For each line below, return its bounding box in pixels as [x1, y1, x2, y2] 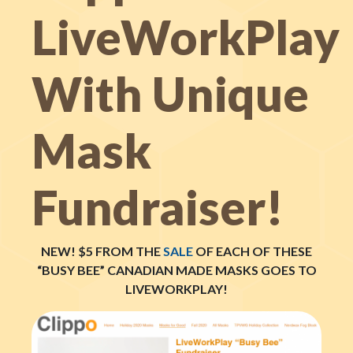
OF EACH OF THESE [193, 243, 312, 258]
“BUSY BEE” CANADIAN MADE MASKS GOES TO [36, 262, 317, 277]
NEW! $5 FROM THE [41, 243, 163, 258]
